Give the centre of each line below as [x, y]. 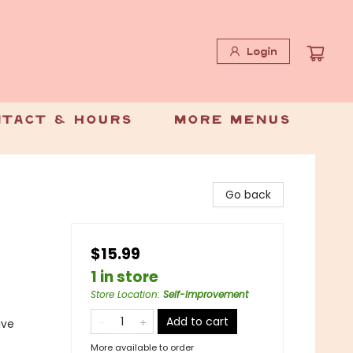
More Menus [232, 121]
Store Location [124, 294]
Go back [248, 195]
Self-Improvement [206, 294]
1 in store [124, 277]
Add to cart [197, 321]
